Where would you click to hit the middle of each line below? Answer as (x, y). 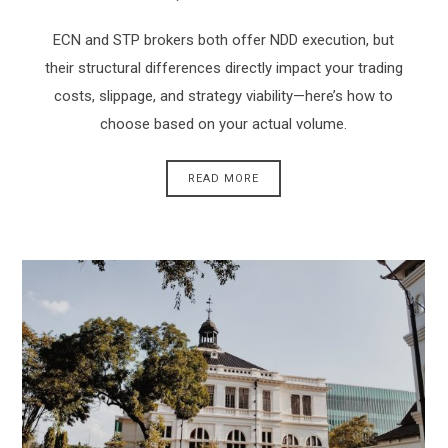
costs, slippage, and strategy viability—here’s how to (224, 96)
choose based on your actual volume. (224, 124)
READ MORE (224, 178)
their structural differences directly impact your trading (223, 68)
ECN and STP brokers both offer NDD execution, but (224, 40)
